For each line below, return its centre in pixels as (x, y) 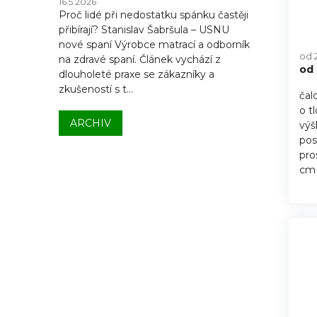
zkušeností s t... (96, 90)
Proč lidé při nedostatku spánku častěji (154, 15)
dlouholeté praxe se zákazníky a (137, 75)
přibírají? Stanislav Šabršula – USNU (144, 30)
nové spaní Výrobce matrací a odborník (154, 45)
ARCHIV (91, 123)
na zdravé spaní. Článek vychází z (140, 60)
